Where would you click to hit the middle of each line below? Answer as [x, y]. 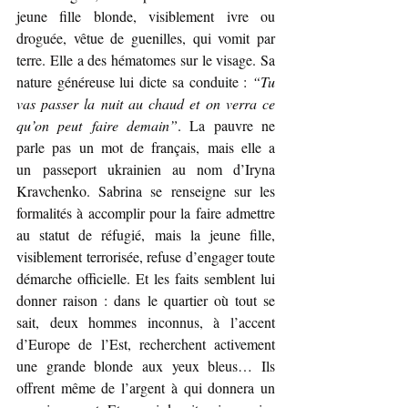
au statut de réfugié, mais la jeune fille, [146, 235]
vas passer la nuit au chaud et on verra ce [146, 104]
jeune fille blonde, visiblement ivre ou [146, 16]
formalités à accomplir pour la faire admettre [146, 213]
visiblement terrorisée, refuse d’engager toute [146, 257]
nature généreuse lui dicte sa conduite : [134, 82]
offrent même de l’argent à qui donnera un [146, 388]
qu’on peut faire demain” [97, 126]
